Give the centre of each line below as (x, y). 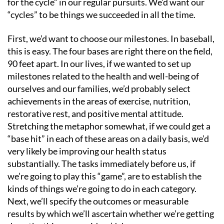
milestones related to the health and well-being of (103, 76)
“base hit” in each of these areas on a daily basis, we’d (108, 138)
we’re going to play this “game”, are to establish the (104, 176)
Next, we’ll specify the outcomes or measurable (98, 201)
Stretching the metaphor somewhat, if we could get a (109, 126)
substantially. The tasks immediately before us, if (101, 163)
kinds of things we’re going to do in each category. (102, 188)
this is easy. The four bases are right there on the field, (110, 51)
